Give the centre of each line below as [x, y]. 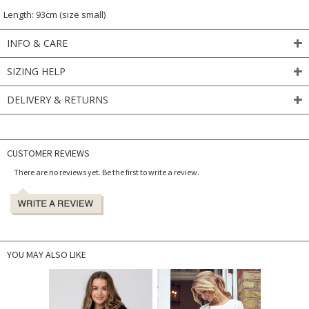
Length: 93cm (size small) [54, 14]
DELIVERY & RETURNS [58, 99]
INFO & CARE [37, 43]
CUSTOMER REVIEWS [48, 153]
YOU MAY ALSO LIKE [47, 254]
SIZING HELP [36, 71]
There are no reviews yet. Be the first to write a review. [107, 172]
